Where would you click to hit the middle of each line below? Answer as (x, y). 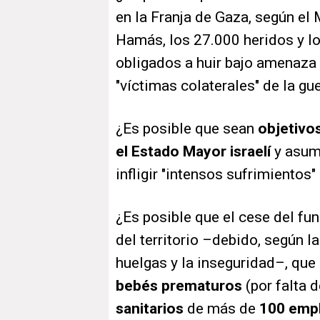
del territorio (159, 240)
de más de (221, 309)
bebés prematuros (179, 286)
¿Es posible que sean (187, 129)
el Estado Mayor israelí (193, 152)
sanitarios (150, 309)
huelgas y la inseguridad (195, 263)
